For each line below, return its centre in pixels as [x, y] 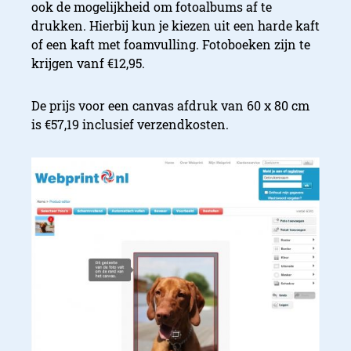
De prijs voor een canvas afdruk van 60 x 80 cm [170, 106]
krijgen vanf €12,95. [88, 63]
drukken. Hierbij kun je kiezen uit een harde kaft [175, 26]
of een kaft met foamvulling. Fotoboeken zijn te [171, 45]
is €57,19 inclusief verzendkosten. [130, 125]
